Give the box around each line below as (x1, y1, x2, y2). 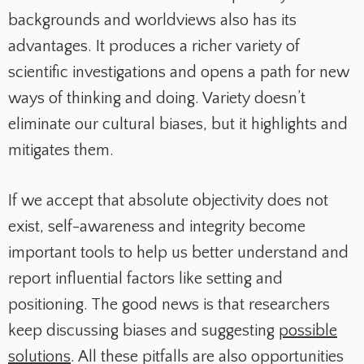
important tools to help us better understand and (8, 244, 349, 262)
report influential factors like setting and (8, 270, 283, 288)
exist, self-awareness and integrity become (8, 218, 305, 236)
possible (279, 322, 337, 340)
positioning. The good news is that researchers (8, 296, 330, 314)
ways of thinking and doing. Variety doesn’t (8, 89, 305, 108)
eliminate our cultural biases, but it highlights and (8, 115, 348, 134)
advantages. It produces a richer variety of (8, 37, 300, 56)
